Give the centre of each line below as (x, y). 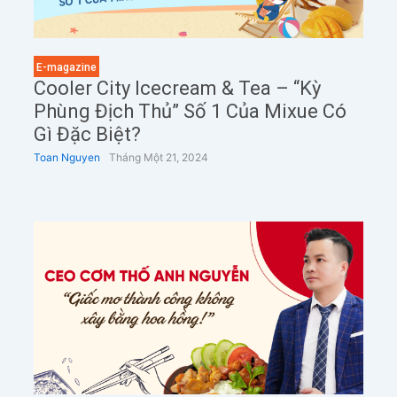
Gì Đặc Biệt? (87, 135)
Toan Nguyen (66, 158)
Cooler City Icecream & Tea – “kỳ (177, 89)
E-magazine (66, 68)
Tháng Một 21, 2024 (158, 158)
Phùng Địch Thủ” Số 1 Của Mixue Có (190, 112)
